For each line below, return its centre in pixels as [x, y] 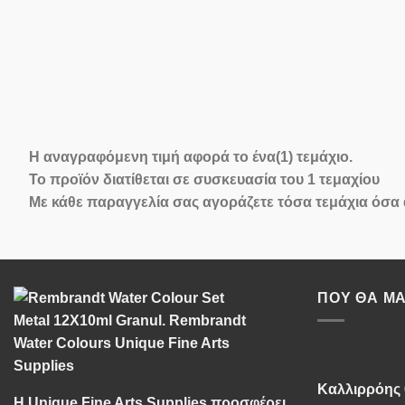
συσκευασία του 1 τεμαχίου [287, 179]
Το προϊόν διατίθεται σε [111, 179]
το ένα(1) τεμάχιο [291, 156]
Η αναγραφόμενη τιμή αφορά [131, 156]
